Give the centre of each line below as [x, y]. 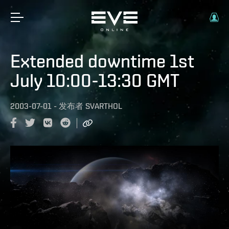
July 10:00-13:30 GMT [95, 80]
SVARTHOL [104, 106]
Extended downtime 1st [102, 61]
